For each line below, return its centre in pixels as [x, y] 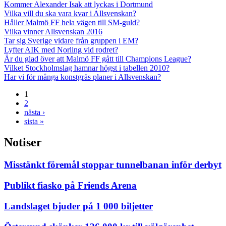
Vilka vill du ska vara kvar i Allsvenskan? [70, 13]
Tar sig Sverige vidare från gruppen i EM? [71, 40]
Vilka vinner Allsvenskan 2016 [53, 31]
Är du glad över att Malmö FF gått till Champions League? [98, 59]
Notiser [23, 143]
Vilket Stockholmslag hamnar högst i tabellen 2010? [87, 68]
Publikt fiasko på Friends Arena [70, 186]
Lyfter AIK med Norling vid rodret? [61, 49]
